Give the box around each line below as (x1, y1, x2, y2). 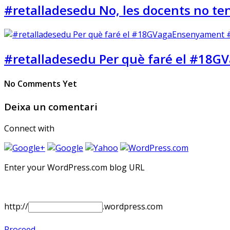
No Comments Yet (4, 78, 77, 90)
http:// (4, 201, 28, 213)
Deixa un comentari (4, 100, 98, 113)
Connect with (4, 123, 54, 135)
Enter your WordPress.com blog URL (4, 162, 145, 174)
